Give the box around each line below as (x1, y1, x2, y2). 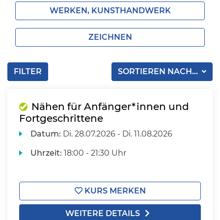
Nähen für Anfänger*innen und (31, 101, 189, 112)
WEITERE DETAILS (65, 209, 140, 218)
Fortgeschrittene (19, 112, 103, 124)
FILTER (14, 67, 42, 76)
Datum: (30, 129, 61, 138)
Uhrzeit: (30, 148, 62, 158)
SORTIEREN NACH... (118, 67, 200, 76)
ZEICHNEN (88, 32, 132, 42)
